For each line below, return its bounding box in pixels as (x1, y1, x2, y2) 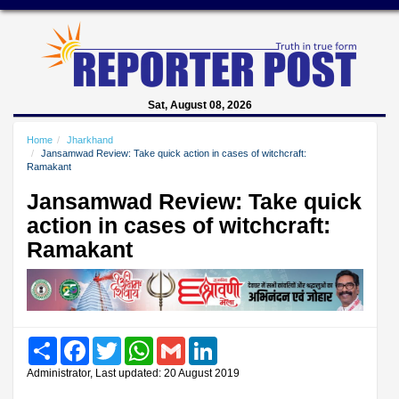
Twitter (121, 336, 155, 350)
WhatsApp (153, 336, 207, 350)
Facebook (89, 336, 140, 350)
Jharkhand (67, 134, 113, 145)
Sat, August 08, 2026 (147, 99, 252, 111)
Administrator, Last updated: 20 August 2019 (27, 366, 240, 379)
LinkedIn (217, 336, 261, 350)
